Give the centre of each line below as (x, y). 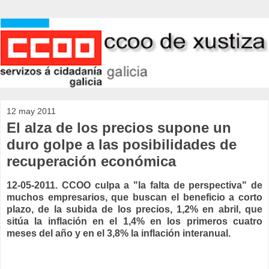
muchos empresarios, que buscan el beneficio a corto (134, 198)
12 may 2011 (31, 111)
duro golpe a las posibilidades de (122, 145)
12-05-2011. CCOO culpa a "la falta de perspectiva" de (134, 186)
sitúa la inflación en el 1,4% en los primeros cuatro (134, 222)
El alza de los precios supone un (119, 128)
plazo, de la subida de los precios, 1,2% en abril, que (134, 210)
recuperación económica (91, 162)
